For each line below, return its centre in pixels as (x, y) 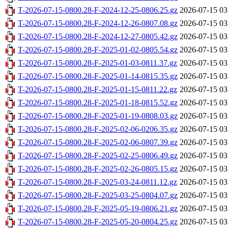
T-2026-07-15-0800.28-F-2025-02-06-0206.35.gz (98, 129)
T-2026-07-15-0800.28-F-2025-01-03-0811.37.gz (97, 63)
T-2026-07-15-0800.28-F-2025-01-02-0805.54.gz (98, 50)
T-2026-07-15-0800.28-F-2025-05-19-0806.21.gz (98, 209)
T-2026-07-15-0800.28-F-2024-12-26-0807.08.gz (98, 23)
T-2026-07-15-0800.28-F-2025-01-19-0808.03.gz (98, 116)
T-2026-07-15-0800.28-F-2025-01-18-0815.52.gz (98, 103)
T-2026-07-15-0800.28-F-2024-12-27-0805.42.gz (98, 37)
